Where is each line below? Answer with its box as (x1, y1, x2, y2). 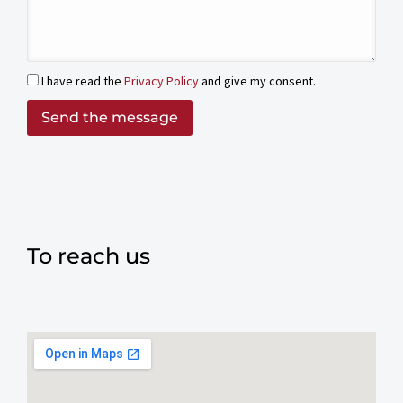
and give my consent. (199, 73, 316, 89)
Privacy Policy (124, 73, 199, 89)
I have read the (41, 73, 124, 89)
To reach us (27, 243, 150, 269)
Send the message (41, 109, 178, 126)
